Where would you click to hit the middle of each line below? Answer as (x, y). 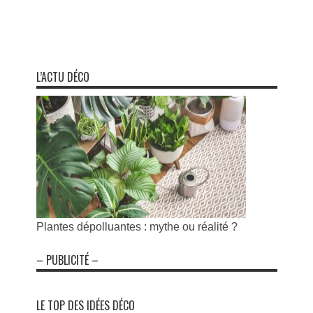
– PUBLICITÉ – (67, 260)
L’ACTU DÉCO (63, 77)
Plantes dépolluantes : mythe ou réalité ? (137, 227)
